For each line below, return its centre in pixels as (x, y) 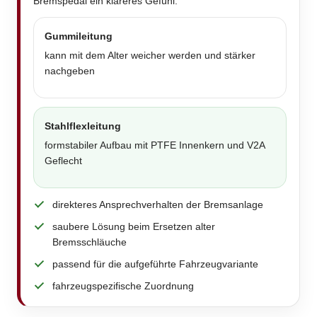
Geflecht (63, 161)
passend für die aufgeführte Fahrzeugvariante (155, 264)
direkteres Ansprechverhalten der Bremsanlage (158, 205)
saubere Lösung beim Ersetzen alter (134, 227)
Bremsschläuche (90, 242)
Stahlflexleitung (83, 126)
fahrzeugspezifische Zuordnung (123, 286)
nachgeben (70, 71)
